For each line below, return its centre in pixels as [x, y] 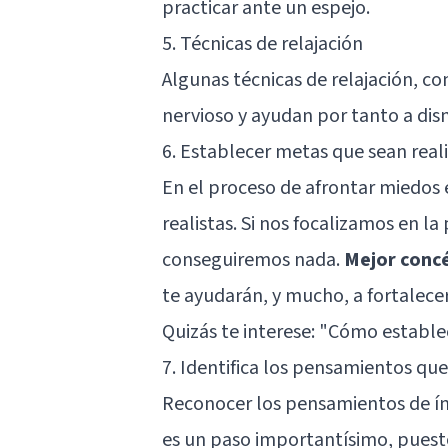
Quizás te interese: [240, 331]
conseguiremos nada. [253, 259]
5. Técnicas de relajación [262, 43]
